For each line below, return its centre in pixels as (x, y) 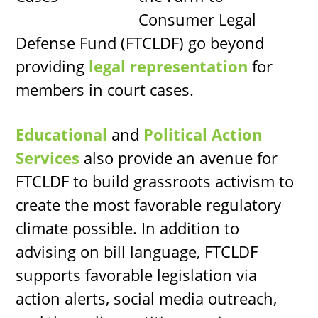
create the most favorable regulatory (149, 204)
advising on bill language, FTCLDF (137, 251)
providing (53, 66)
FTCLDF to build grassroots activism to (155, 181)
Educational (62, 134)
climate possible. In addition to (128, 227)
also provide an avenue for (179, 157)
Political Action (203, 134)
